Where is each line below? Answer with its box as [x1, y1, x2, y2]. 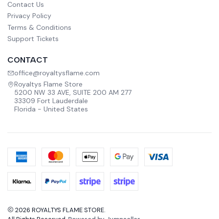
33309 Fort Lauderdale [14, 96, 88, 105]
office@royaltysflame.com [14, 68, 100, 77]
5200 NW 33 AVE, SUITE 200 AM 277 [14, 88, 131, 97]
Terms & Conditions [7, 22, 71, 32]
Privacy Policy [7, 11, 51, 21]
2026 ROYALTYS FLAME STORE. [14, 206, 105, 215]
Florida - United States [14, 104, 88, 113]
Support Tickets [7, 34, 59, 44]
